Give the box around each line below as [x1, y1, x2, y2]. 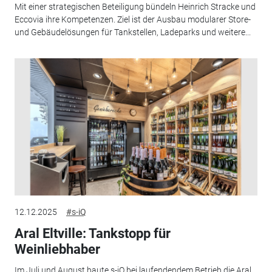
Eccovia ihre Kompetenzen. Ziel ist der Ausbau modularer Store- [14, 14, 251, 24]
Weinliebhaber [14, 242, 100, 257]
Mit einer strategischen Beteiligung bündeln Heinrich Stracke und [14, 1, 256, 12]
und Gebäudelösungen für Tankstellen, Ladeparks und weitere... [14, 27, 251, 37]
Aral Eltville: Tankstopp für [14, 226, 171, 242]
